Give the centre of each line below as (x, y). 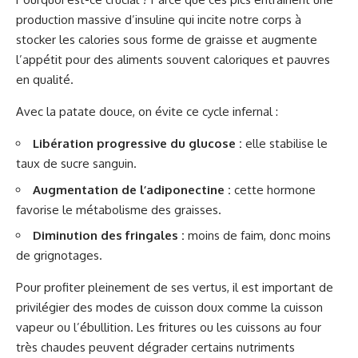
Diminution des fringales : (109, 236)
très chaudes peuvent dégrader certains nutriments (155, 348)
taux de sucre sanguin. (76, 164)
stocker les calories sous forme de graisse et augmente (167, 40)
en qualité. (45, 80)
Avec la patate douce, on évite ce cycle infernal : (147, 112)
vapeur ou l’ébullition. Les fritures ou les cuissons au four (169, 328)
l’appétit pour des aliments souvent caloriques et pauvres (173, 60)
